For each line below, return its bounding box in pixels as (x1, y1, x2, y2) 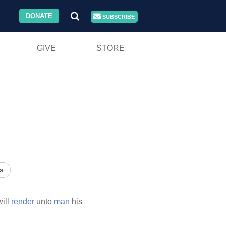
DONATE (26, 12, 53, 20)
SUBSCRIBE (101, 14, 135, 20)
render (11, 197, 34, 206)
